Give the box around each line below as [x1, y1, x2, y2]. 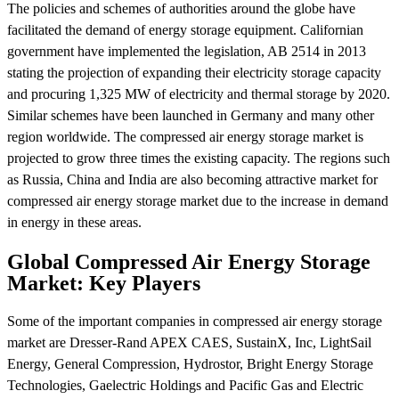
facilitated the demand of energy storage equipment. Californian [7, 21, 363, 37]
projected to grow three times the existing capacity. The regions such [7, 150, 390, 166]
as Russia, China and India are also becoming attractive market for [7, 171, 378, 187]
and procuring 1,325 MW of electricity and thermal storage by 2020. [7, 85, 390, 102]
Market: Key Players [7, 271, 200, 295]
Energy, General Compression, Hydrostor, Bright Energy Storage [7, 356, 373, 372]
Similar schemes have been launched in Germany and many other [7, 107, 374, 123]
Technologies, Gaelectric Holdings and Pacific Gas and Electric [7, 378, 363, 394]
